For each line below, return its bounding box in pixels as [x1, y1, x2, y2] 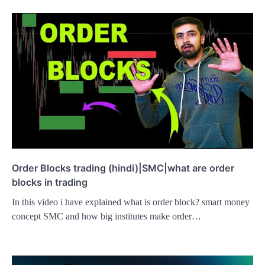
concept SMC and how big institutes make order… [12, 211, 201, 221]
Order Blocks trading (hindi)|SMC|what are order [12, 161, 234, 174]
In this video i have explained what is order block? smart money [12, 196, 250, 207]
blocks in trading [12, 176, 88, 188]
